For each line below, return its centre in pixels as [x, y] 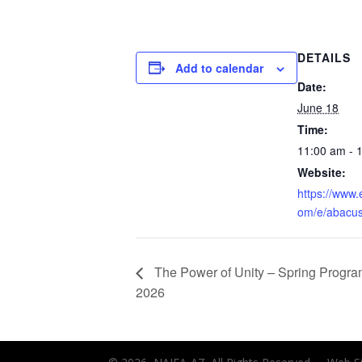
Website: [322, 172]
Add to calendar [219, 67]
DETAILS [324, 57]
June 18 [318, 107]
